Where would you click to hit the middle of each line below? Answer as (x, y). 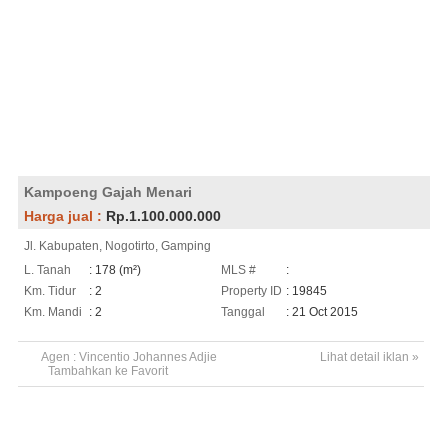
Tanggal (243, 311)
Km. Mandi (52, 311)
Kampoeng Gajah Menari (107, 191)
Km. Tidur (49, 290)
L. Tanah (47, 269)
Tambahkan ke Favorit (107, 370)
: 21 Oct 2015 (322, 311)
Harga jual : (64, 215)
